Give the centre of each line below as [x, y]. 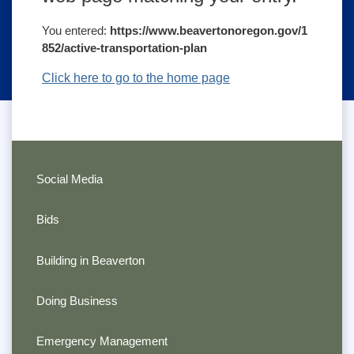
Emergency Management [102, 341]
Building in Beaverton [90, 260]
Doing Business [77, 301]
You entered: [75, 31]
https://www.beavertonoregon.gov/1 [208, 31]
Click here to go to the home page [136, 78]
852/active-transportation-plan [124, 48]
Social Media [69, 179]
